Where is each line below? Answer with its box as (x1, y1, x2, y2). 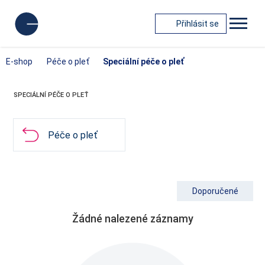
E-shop (6, 57, 33, 66)
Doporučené (192, 186, 238, 196)
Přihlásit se (176, 18, 219, 28)
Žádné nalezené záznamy (72, 212, 193, 225)
